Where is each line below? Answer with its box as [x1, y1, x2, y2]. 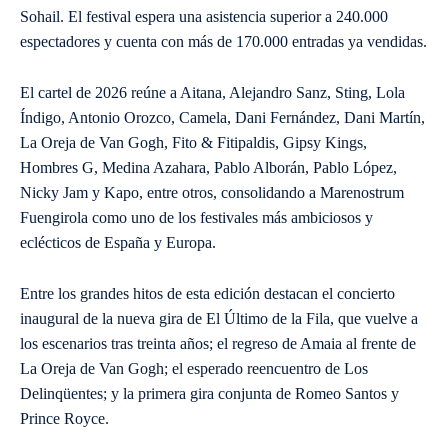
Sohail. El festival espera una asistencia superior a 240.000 [20, 8, 388, 26]
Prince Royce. [20, 410, 109, 428]
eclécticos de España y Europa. [20, 234, 216, 252]
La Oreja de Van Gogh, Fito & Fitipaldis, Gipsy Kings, [20, 134, 367, 152]
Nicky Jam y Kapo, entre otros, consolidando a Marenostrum [20, 184, 404, 202]
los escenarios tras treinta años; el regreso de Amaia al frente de [20, 335, 416, 353]
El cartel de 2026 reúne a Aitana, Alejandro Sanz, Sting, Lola [20, 84, 405, 102]
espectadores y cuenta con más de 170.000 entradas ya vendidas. [20, 33, 427, 51]
